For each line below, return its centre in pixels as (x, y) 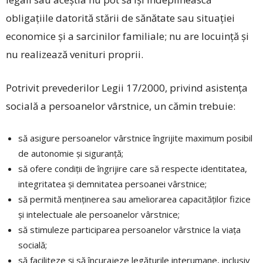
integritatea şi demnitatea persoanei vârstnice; (112, 184)
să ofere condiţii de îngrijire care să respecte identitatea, (133, 169)
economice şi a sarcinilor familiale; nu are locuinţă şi (127, 36)
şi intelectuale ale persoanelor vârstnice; (99, 215)
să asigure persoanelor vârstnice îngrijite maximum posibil (135, 138)
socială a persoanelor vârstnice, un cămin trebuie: (121, 106)
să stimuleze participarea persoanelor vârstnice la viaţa (129, 230)
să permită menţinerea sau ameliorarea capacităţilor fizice (134, 199)
